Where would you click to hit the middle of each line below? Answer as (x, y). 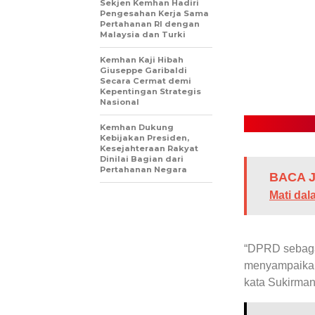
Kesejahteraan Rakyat (149, 148)
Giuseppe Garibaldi (143, 70)
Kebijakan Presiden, (144, 138)
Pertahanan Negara (143, 169)
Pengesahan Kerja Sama (154, 13)
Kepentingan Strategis (150, 91)
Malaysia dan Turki (143, 34)
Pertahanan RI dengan (150, 24)
